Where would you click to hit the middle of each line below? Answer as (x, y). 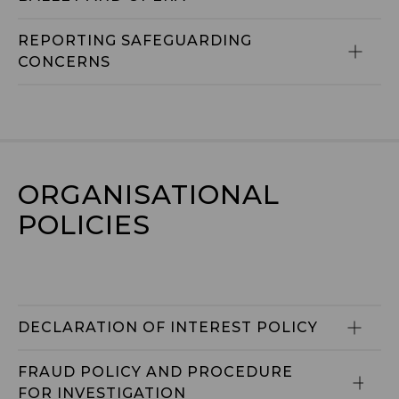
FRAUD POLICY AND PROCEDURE (158, 372)
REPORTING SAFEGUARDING (137, 41)
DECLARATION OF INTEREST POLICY (168, 327)
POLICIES (84, 225)
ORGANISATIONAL (149, 195)
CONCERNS (64, 62)
